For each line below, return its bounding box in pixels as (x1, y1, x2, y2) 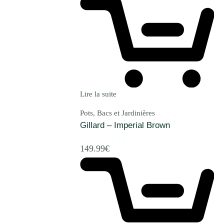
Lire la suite (80, 90, 116, 98)
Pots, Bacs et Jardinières (80, 109, 155, 117)
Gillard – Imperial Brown (80, 120, 170, 130)
